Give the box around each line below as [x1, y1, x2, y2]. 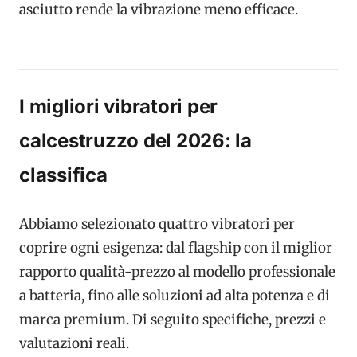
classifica [19, 163, 108, 186]
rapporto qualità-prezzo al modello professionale [19, 263, 335, 281]
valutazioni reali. [19, 335, 129, 353]
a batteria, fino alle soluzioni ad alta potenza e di [19, 287, 330, 305]
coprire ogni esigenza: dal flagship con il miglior [19, 239, 332, 257]
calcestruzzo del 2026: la [19, 128, 252, 152]
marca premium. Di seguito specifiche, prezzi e [19, 311, 326, 329]
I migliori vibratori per [19, 94, 218, 118]
